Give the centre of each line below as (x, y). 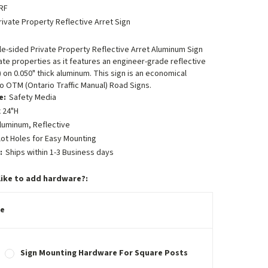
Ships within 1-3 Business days (59, 153)
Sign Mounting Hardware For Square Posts (104, 253)
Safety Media (32, 98)
